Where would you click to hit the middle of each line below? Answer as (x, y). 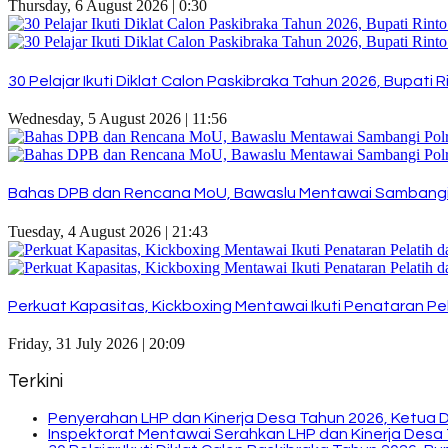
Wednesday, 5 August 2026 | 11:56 (117, 118)
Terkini (35, 381)
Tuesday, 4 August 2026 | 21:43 (108, 231)
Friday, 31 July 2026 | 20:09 (96, 344)
